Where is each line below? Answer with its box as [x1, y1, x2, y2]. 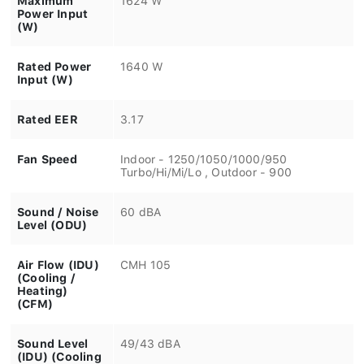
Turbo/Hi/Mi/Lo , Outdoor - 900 [120, 162, 292, 175]
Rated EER [17, 109, 78, 123]
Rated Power [17, 56, 92, 70]
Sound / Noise [17, 201, 99, 215]
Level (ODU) [17, 214, 88, 228]
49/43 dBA [120, 333, 180, 347]
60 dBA [120, 201, 162, 215]
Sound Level [17, 333, 89, 347]
